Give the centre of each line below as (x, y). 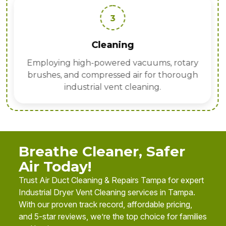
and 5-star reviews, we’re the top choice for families (113, 217)
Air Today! (55, 167)
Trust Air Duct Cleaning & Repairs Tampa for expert (111, 180)
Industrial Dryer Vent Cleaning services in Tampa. (107, 192)
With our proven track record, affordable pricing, (105, 205)
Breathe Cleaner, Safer (102, 152)
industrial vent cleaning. (112, 87)
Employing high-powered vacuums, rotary (112, 63)
